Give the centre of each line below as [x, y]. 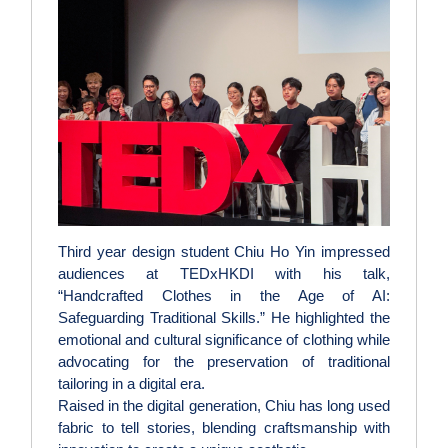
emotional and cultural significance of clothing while [224, 340]
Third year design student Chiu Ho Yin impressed [224, 252]
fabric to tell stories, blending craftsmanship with [224, 428]
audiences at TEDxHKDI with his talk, [224, 274]
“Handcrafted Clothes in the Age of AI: [224, 296]
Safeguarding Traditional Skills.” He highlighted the [224, 318]
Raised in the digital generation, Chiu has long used [224, 406]
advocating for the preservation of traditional [224, 362]
